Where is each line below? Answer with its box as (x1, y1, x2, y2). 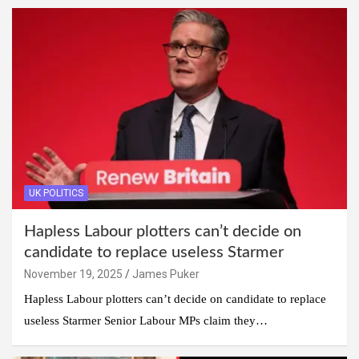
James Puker (132, 267, 200, 280)
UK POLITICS (29, 187, 83, 199)
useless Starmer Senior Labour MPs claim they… (24, 313, 268, 327)
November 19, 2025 (24, 267, 123, 280)
